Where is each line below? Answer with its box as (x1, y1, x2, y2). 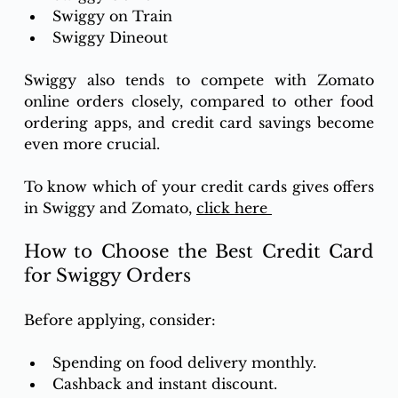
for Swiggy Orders (23, 265, 191, 287)
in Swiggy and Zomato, (23, 199, 196, 218)
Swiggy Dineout (52, 28, 172, 47)
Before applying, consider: (23, 311, 220, 330)
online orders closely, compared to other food (23, 92, 375, 111)
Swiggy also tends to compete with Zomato (23, 71, 375, 90)
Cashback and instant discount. (52, 375, 282, 394)
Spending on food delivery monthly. (52, 354, 321, 372)
